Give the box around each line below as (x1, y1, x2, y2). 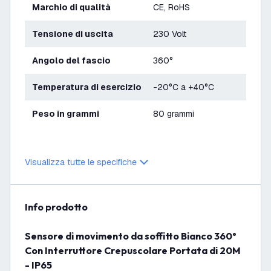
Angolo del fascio (38, 55, 111, 66)
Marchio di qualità (40, 2, 111, 13)
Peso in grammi (38, 108, 99, 119)
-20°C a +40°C (153, 82, 214, 93)
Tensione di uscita (38, 28, 113, 39)
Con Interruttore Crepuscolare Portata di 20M (25, 244, 241, 256)
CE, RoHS (153, 2, 190, 13)
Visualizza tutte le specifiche (25, 157, 137, 168)
